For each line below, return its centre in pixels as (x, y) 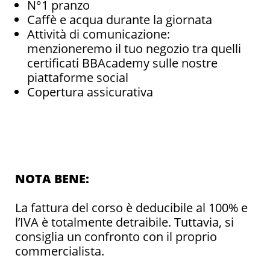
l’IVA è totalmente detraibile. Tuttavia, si (124, 222)
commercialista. (60, 251)
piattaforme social (78, 77)
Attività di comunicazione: (99, 34)
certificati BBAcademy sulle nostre (122, 63)
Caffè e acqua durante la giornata (120, 19)
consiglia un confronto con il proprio (116, 236)
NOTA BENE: (52, 178)
